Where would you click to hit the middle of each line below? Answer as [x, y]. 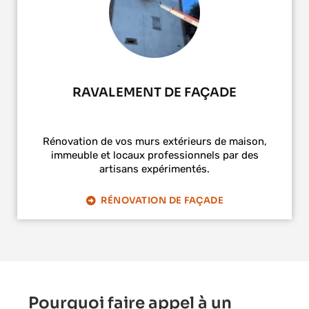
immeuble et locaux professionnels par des [154, 155]
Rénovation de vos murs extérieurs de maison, [154, 141]
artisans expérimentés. [154, 169]
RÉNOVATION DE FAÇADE [162, 201]
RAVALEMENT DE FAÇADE [154, 92]
